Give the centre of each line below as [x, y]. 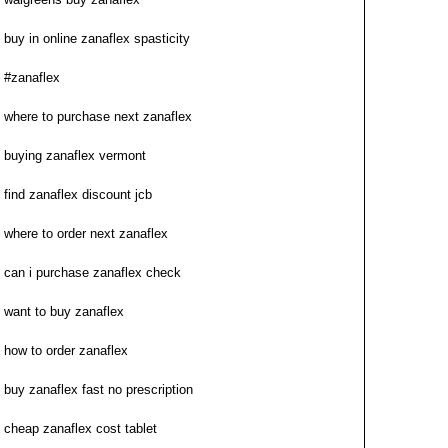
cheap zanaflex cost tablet [80, 428]
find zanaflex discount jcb [78, 194]
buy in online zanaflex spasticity [97, 38]
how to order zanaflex [66, 350]
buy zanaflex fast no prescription [98, 389]
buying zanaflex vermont [75, 155]
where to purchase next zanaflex [98, 116]
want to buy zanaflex [64, 311]
